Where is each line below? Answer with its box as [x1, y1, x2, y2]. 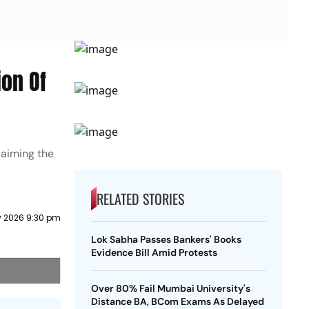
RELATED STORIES [96, 188, 184, 209]
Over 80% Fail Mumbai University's [90, 282, 250, 295]
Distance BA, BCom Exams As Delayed [90, 295, 264, 308]
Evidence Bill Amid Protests [90, 246, 217, 259]
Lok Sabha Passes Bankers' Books [90, 233, 241, 246]
